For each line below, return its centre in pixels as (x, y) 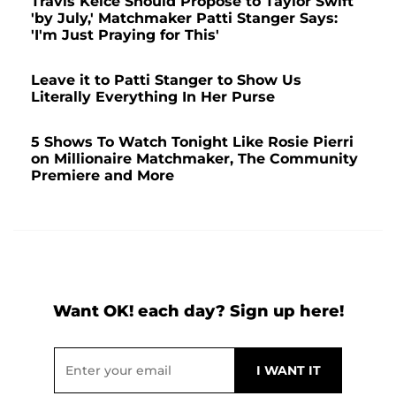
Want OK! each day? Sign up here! (198, 311)
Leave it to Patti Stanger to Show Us (166, 80)
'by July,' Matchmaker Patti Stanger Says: (184, 18)
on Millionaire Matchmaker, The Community (194, 158)
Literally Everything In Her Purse (153, 96)
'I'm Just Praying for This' (125, 34)
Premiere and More (103, 175)
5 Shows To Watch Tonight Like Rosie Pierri (192, 141)
